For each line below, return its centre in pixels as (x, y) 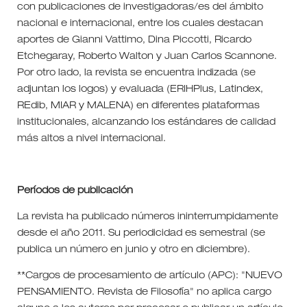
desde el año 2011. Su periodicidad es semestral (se (141, 233)
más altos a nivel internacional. (91, 139)
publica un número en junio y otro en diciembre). (133, 250)
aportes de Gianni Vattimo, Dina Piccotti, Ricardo (134, 40)
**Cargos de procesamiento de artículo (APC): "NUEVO (149, 276)
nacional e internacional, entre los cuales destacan (140, 24)
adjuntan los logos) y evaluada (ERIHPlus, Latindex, (140, 89)
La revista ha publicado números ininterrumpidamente (147, 217)
